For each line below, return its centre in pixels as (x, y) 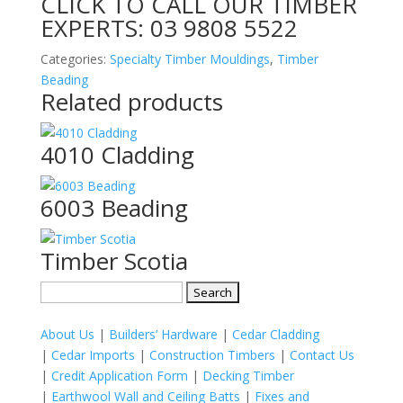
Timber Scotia (114, 261)
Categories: (75, 59)
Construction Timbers (212, 355)
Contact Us (322, 355)
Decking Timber (248, 376)
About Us (67, 334)
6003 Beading (114, 208)
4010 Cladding (117, 155)
